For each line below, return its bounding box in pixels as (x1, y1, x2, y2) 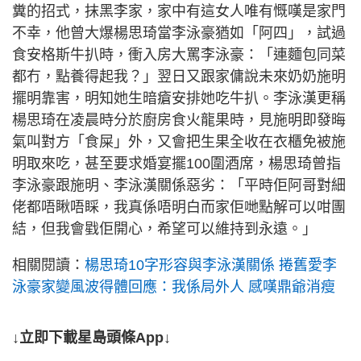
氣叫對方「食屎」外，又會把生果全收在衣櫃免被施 (12, 134, 346, 151)
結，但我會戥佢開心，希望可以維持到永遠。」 (12, 221, 317, 238)
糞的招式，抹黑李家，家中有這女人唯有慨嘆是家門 (12, 3, 346, 20)
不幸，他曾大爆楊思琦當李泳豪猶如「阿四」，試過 (12, 25, 346, 42)
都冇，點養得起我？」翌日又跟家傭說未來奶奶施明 (12, 68, 346, 85)
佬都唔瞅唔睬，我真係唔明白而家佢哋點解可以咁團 (12, 199, 346, 216)
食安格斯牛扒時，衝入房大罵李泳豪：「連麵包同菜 (12, 47, 346, 64)
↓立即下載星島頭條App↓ (12, 330, 171, 346)
